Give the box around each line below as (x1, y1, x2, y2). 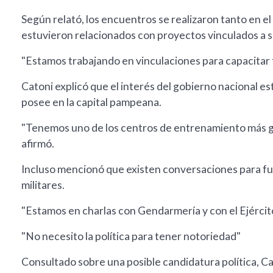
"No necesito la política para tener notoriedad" (21, 230, 241, 243)
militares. (21, 179, 65, 192)
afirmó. (21, 137, 54, 151)
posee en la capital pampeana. (21, 96, 161, 109)
